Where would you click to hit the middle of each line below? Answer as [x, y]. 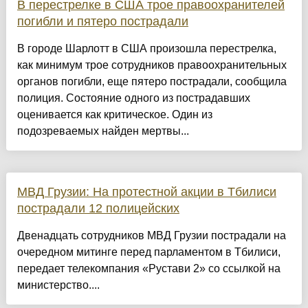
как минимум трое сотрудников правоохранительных [152, 65]
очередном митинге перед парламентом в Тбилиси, [148, 252]
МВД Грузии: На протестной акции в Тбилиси [146, 192]
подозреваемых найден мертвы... [103, 131]
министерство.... [58, 285]
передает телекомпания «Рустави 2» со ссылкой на [148, 269]
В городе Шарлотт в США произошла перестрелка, [146, 49]
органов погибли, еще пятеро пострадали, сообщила [152, 82]
